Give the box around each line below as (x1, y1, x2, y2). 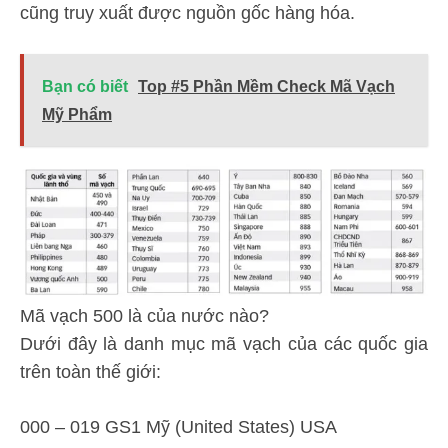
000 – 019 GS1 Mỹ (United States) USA (20, 417, 337, 437)
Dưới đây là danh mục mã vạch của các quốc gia (20, 334, 428, 354)
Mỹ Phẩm (42, 105, 112, 123)
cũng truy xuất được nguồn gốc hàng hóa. (20, 2, 355, 23)
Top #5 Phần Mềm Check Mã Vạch (138, 77, 395, 95)
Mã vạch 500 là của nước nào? (20, 306, 269, 326)
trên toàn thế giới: (20, 362, 161, 382)
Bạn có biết (42, 77, 128, 95)
